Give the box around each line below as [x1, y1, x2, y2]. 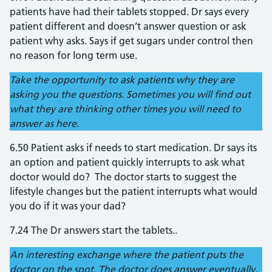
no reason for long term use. [10, 49, 137, 61]
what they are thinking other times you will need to [10, 103, 241, 115]
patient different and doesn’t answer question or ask [10, 20, 246, 32]
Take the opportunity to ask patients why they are [10, 73, 234, 86]
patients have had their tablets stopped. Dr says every [10, 5, 249, 18]
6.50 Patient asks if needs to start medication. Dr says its [10, 141, 257, 154]
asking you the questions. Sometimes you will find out [10, 88, 251, 100]
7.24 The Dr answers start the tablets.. [10, 224, 177, 236]
